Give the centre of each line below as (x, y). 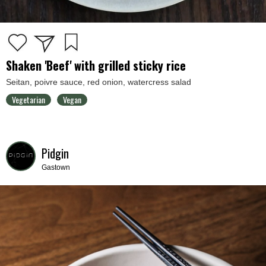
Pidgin (55, 153)
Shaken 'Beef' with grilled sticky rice (96, 66)
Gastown (56, 168)
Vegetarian (28, 100)
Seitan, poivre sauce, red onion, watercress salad (99, 82)
